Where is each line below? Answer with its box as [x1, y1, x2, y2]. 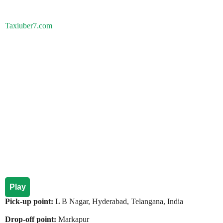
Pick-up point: [5, 197, 55, 206]
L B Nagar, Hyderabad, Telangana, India [55, 197, 183, 206]
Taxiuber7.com [5, 21, 52, 30]
